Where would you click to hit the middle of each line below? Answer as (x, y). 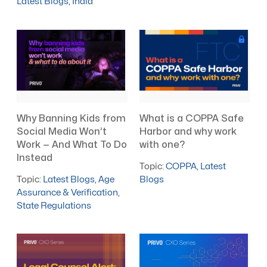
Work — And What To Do (72, 145)
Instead (35, 158)
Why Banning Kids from (72, 118)
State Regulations (54, 206)
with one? (162, 145)
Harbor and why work (188, 131)
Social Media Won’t (62, 131)
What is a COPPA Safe (192, 118)
